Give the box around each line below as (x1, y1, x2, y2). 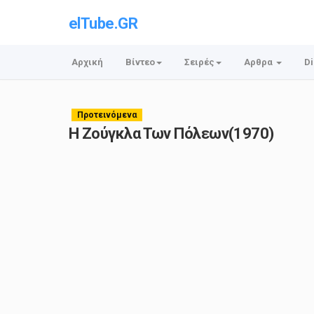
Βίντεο (125, 57, 155, 67)
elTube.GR (69, 14, 138, 32)
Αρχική (71, 57, 103, 67)
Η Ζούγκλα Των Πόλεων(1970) (69, 125, 274, 142)
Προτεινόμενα (77, 110, 137, 120)
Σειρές (184, 57, 214, 67)
